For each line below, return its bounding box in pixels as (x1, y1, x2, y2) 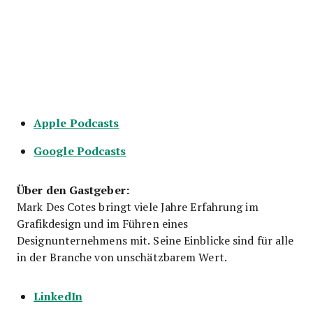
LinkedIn (34, 287, 82, 304)
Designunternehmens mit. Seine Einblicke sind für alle (17, 232, 294, 247)
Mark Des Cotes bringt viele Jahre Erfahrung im (17, 198, 259, 214)
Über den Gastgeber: (17, 181, 129, 198)
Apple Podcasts (34, 114, 119, 131)
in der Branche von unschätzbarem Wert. (17, 249, 227, 264)
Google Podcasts (34, 142, 126, 159)
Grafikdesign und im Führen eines (17, 215, 189, 231)
